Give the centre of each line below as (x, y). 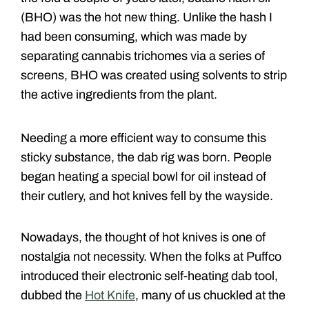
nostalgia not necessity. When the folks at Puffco (151, 257)
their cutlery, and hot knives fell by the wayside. (147, 196)
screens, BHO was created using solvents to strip (154, 76)
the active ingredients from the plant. (119, 95)
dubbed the (53, 296)
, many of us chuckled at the (210, 296)
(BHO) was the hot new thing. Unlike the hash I (147, 18)
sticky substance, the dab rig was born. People (146, 158)
